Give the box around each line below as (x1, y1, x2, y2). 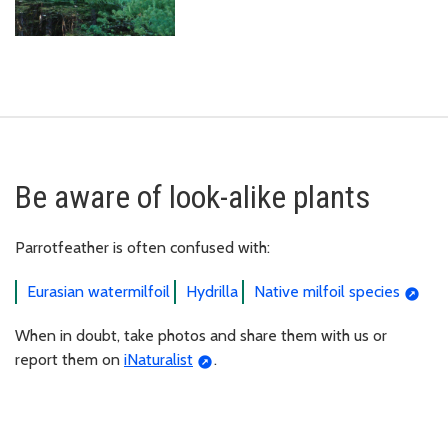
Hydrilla (186, 282, 238, 302)
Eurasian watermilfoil (27, 282, 170, 302)
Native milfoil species (254, 282, 400, 302)
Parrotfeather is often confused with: (15, 238, 270, 258)
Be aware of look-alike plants (15, 178, 370, 217)
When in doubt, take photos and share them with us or (15, 326, 387, 346)
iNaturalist (124, 350, 193, 370)
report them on (15, 350, 124, 370)
